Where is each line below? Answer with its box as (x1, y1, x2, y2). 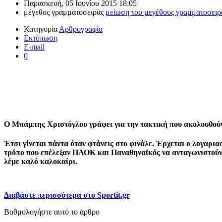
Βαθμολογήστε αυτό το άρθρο (4, 207, 100, 216)
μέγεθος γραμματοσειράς (24, 8, 104, 17)
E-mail (24, 43, 45, 52)
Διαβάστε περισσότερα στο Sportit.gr (4, 190, 130, 199)
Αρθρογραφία (59, 25, 103, 34)
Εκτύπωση (24, 34, 57, 43)
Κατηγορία (24, 25, 57, 34)
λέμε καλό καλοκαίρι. (4, 157, 77, 166)
